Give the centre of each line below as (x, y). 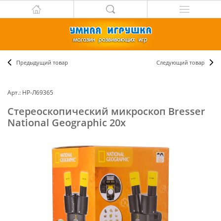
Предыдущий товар (42, 62)
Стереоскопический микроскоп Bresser (106, 111)
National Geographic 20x (67, 123)
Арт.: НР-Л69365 (30, 92)
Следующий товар (181, 62)
